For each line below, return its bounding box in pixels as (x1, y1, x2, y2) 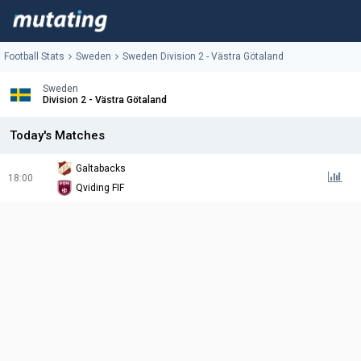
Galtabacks (76, 163, 126, 175)
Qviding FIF (76, 182, 124, 194)
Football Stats (4, 51, 64, 63)
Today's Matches (10, 128, 105, 143)
